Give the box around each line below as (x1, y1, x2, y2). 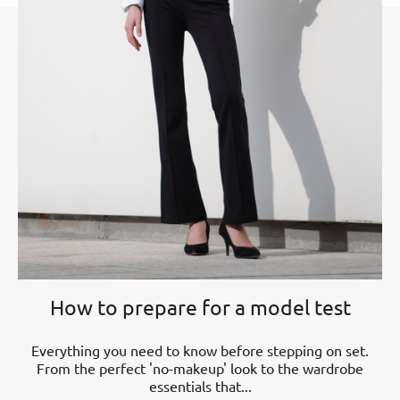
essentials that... (148, 376, 252, 395)
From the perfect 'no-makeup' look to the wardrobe (37, 358, 363, 377)
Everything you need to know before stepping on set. (31, 340, 369, 359)
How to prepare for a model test (49, 293, 351, 320)
